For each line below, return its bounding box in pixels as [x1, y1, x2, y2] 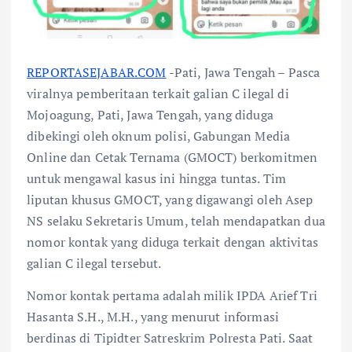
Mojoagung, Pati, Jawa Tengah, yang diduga [27, 105, 273, 123]
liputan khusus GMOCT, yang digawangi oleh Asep [27, 190, 313, 208]
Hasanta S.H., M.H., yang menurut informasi [27, 307, 279, 325]
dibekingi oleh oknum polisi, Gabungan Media [27, 126, 291, 145]
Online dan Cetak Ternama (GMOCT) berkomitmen [27, 148, 318, 166]
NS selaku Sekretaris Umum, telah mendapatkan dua [27, 211, 325, 229]
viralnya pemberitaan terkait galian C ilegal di [27, 84, 289, 102]
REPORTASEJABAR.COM [27, 63, 167, 81]
